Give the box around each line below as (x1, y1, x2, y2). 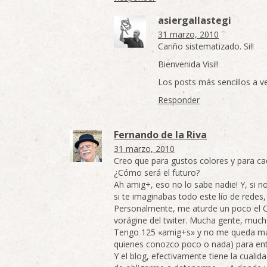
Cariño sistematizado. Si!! (158, 41, 254, 52)
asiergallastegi (158, 14, 231, 27)
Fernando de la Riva (114, 128, 207, 141)
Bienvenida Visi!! (158, 58, 219, 70)
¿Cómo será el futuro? (114, 167, 200, 178)
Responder (158, 94, 200, 105)
